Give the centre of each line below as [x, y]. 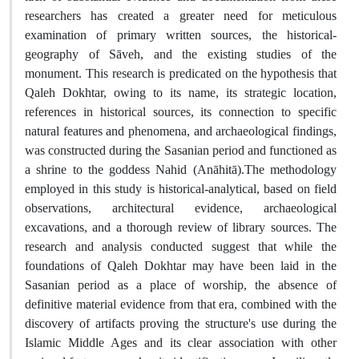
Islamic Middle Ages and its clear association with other [181, 343]
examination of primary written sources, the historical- [181, 35]
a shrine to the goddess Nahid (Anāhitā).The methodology [181, 169]
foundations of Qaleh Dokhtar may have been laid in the [181, 266]
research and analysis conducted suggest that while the [181, 246]
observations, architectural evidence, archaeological [181, 208]
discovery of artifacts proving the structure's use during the [181, 323]
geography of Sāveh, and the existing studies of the [181, 54]
